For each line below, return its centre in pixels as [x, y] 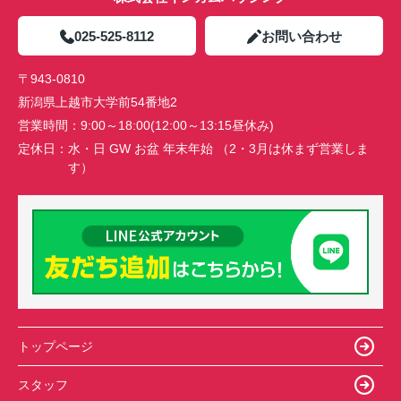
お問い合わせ [301, 37]
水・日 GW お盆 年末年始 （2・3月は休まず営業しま [218, 149]
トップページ [55, 346]
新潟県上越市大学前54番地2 [99, 102]
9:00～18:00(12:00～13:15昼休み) [177, 126]
